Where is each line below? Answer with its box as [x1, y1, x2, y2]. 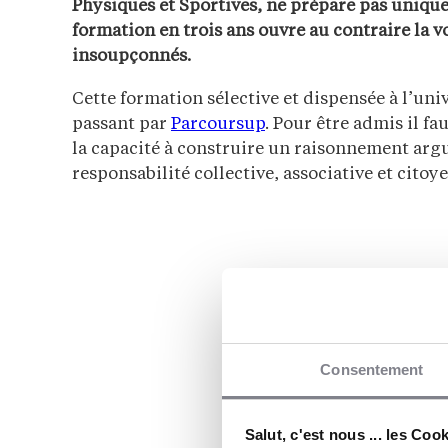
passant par [72, 115, 171, 133]
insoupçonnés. [72, 47, 191, 65]
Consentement [320, 361, 424, 378]
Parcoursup [171, 115, 265, 133]
